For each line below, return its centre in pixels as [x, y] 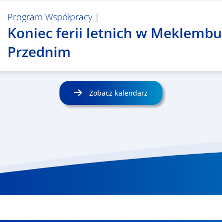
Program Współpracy [50, 17]
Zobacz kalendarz [117, 93]
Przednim [39, 52]
